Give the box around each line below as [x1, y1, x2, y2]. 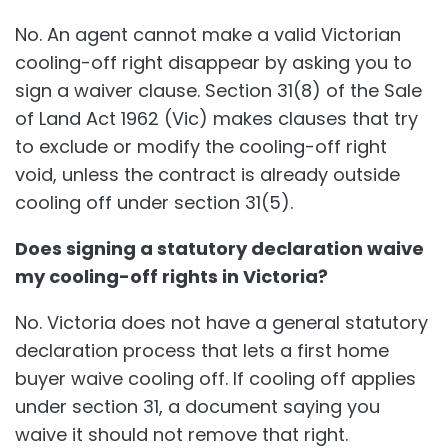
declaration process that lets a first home [15, 337, 389, 363]
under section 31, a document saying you [15, 393, 380, 419]
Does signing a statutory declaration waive [15, 235, 424, 261]
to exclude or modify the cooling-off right [15, 133, 387, 159]
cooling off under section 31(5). [15, 189, 293, 215]
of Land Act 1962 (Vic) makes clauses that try [15, 105, 418, 131]
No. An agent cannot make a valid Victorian [15, 21, 401, 47]
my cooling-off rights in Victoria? [15, 263, 328, 289]
